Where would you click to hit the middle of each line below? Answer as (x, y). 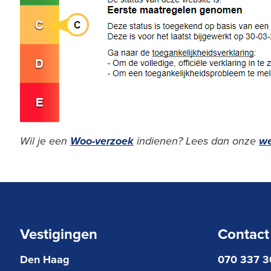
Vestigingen (59, 233)
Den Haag (45, 259)
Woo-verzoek (102, 141)
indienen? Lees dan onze (196, 141)
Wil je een (45, 141)
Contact (243, 233)
